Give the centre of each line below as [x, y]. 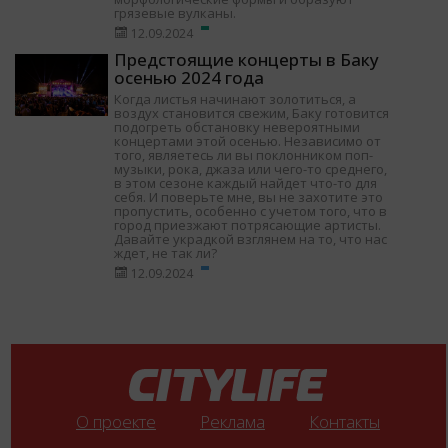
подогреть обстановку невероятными [237, 127]
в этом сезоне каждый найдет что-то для [246, 183]
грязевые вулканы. [175, 13]
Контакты [344, 421]
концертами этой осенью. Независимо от [248, 141]
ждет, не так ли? [166, 253]
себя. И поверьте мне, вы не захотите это [249, 197]
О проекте [116, 421]
